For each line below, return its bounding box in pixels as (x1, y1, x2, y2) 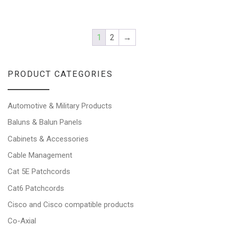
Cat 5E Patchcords (8, 167, 70, 177)
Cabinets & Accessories (8, 134, 89, 144)
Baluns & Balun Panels (8, 118, 82, 127)
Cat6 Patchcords (8, 183, 64, 193)
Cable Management (8, 151, 72, 160)
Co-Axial (8, 216, 36, 226)
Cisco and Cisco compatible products (8, 199, 134, 209)
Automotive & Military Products (8, 101, 112, 111)
